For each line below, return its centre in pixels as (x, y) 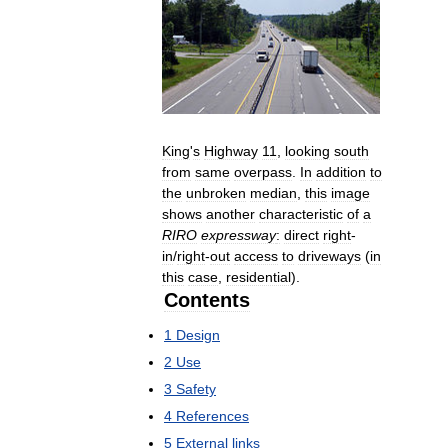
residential (258, 276)
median (273, 192)
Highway (231, 150)
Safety (196, 388)
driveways (329, 255)
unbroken (216, 192)
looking (307, 150)
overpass (263, 171)
